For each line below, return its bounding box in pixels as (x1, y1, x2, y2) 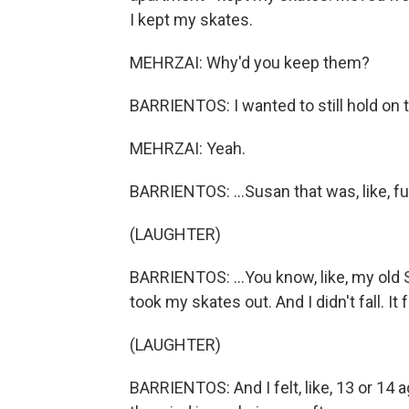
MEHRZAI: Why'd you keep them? (130, 53, 370, 72)
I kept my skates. (130, 10, 253, 29)
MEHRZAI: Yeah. (130, 139, 246, 158)
